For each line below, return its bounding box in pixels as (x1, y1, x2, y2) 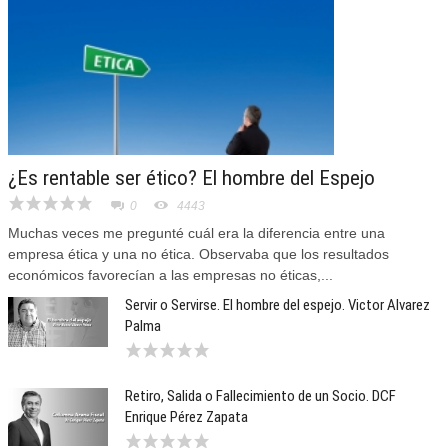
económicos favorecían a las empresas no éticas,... (8, 267, 333, 284)
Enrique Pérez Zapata (125, 408, 248, 427)
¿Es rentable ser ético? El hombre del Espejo (8, 166, 375, 191)
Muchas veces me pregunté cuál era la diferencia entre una (8, 225, 385, 242)
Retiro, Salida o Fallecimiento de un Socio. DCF (125, 387, 396, 406)
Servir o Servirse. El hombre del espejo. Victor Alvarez (125, 296, 430, 315)
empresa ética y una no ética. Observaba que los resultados (8, 246, 389, 263)
